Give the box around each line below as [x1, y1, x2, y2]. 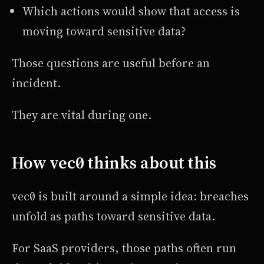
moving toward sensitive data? [22, 23, 186, 40]
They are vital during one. [12, 107, 151, 124]
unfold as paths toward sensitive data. [12, 208, 215, 225]
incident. [12, 75, 61, 92]
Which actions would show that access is [22, 3, 240, 20]
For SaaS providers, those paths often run [12, 240, 236, 257]
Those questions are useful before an [12, 55, 210, 72]
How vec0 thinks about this [12, 151, 216, 175]
